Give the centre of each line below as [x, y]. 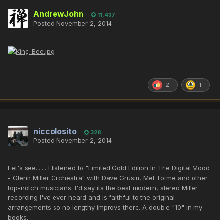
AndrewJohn [58, 14]
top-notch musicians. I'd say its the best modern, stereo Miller [103, 187]
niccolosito [55, 131]
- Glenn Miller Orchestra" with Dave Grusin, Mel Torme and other [108, 178]
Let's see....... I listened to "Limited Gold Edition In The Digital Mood [109, 168]
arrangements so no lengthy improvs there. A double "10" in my [105, 207]
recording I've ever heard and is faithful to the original [91, 197]
